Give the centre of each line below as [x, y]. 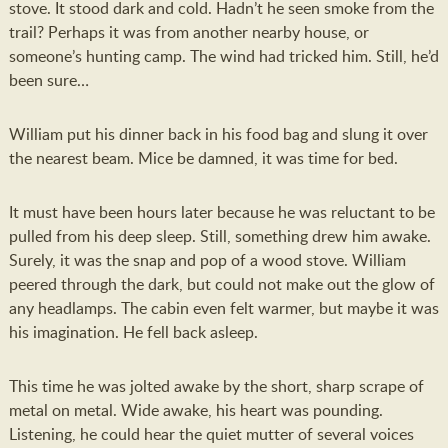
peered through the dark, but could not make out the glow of [221, 284]
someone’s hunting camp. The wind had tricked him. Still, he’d [223, 56]
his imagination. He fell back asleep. [133, 332]
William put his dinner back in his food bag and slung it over [218, 134]
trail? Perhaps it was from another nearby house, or [188, 32]
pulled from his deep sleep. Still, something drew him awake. [219, 236]
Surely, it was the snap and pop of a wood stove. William [207, 260]
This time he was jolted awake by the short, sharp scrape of [216, 386]
